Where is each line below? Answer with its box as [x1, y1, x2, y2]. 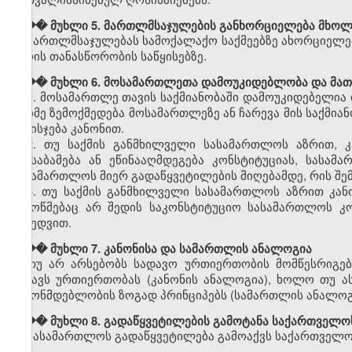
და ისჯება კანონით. [12, 119, 124, 137]
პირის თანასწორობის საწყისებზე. [12, 47, 207, 64]
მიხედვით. [12, 214, 71, 231]
